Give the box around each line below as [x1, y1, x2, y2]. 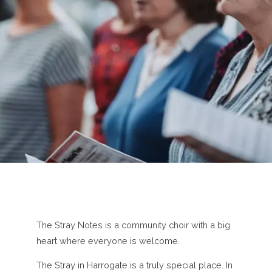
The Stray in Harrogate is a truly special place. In [36, 260, 233, 271]
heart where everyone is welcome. [36, 236, 180, 246]
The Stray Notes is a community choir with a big [36, 220, 230, 230]
